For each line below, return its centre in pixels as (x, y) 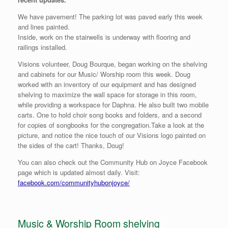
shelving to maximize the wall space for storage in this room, (107, 94)
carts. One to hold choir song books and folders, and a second (110, 115)
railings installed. (42, 47)
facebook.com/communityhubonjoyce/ (74, 182)
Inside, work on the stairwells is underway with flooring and (104, 37)
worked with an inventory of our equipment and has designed (107, 84)
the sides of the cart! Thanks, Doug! (71, 145)
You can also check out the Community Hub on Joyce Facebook (113, 162)
